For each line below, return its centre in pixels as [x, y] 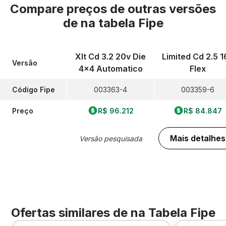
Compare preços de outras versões [113, 9]
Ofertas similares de [71, 213]
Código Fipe [34, 89]
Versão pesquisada [110, 138]
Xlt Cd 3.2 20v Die [110, 56]
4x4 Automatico [110, 69]
